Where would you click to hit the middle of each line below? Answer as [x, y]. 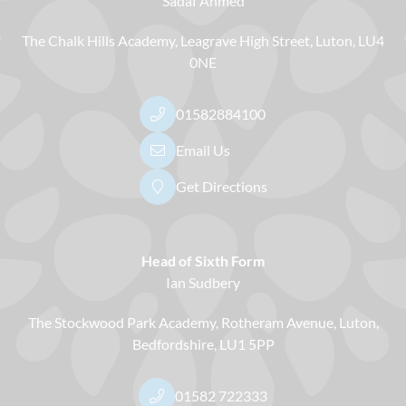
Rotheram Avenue [277, 322]
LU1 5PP [246, 343]
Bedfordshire [173, 343]
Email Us [203, 150]
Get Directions [221, 186]
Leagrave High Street [245, 40]
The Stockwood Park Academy [121, 322]
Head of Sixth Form [203, 260]
